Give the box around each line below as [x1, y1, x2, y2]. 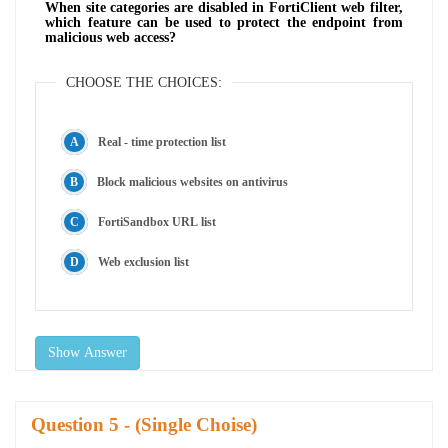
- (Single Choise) [119, 413, 257, 435]
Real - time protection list [98, 134, 226, 149]
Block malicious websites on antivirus [97, 174, 288, 189]
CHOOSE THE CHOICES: [66, 74, 222, 90]
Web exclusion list [98, 254, 189, 269]
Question [31, 413, 109, 435]
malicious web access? [45, 29, 176, 45]
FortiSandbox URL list [98, 214, 216, 229]
